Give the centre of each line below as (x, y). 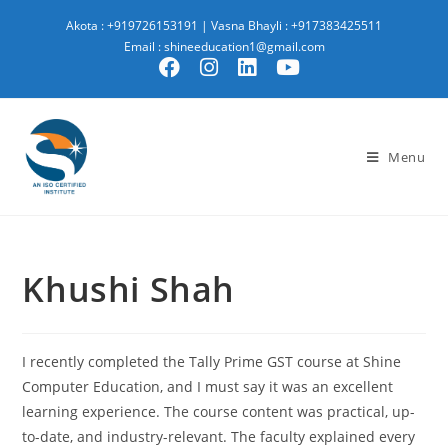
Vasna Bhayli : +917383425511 (296, 25)
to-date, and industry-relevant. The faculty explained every (219, 436)
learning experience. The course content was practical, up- (219, 411)
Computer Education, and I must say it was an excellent (208, 386)
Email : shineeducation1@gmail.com (224, 46)
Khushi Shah (129, 289)
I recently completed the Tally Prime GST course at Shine (212, 361)
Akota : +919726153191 (132, 25)
